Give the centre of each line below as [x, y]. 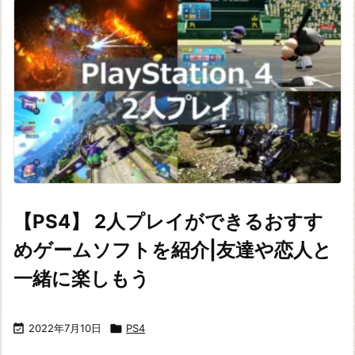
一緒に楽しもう [82, 279]
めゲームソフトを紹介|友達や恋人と [173, 250]
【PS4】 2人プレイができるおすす [168, 222]
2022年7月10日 [65, 328]
